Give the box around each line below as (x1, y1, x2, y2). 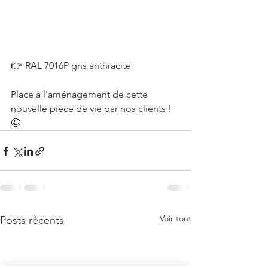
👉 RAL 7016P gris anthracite (11, 60, 131, 71)
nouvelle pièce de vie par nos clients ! (11, 103, 174, 114)
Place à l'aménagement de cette (11, 89, 150, 100)
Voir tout (160, 213, 191, 224)
